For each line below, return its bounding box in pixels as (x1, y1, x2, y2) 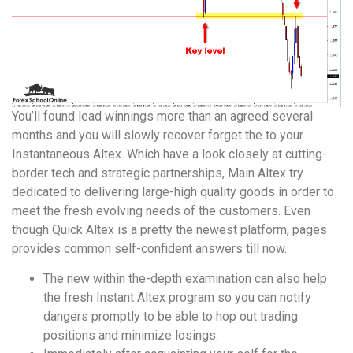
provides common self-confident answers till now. (12, 241, 287, 256)
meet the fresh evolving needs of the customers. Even (12, 203, 310, 218)
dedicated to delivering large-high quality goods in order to (12, 184, 334, 199)
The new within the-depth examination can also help (43, 271, 327, 287)
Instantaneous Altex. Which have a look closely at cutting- (12, 147, 327, 162)
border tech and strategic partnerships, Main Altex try (12, 165, 303, 180)
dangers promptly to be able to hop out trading (43, 309, 298, 325)
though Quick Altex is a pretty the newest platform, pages (12, 222, 327, 237)
